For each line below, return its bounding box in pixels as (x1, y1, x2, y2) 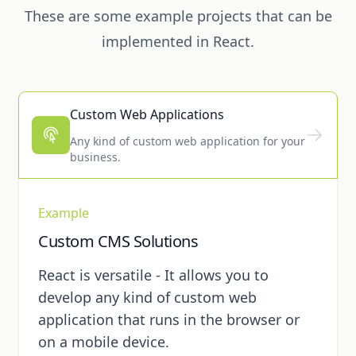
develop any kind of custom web (38, 288, 257, 308)
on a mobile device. (38, 332, 169, 352)
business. (70, 149, 121, 165)
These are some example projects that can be (24, 6, 332, 26)
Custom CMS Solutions (38, 230, 198, 253)
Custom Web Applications (70, 106, 224, 124)
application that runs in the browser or (38, 310, 300, 330)
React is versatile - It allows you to (38, 265, 269, 285)
